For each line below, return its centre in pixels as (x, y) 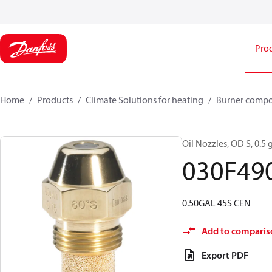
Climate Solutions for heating (144, 100)
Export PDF (225, 255)
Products (55, 100)
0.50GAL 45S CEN (216, 203)
